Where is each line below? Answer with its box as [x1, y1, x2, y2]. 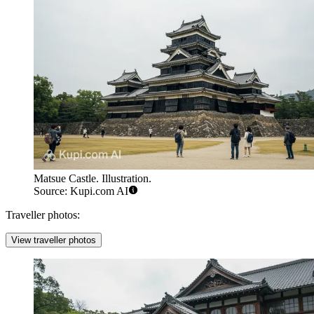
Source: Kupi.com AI [34, 184, 128, 197]
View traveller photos [11, 234, 96, 245]
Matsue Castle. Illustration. [34, 172, 151, 184]
